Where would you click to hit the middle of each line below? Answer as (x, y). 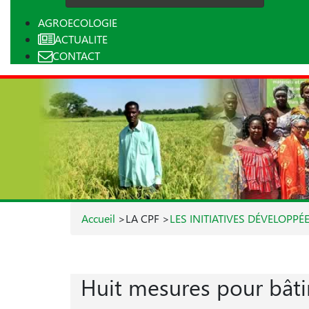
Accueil (98, 219)
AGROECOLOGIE (78, 22)
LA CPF (144, 219)
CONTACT (76, 56)
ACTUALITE (81, 39)
